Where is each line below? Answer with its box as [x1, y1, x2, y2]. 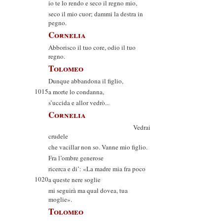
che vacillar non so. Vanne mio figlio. [48, 143, 147, 151]
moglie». [48, 195, 72, 204]
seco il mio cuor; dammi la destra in [48, 9, 143, 18]
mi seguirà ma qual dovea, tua [48, 186, 128, 195]
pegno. [48, 18, 67, 27]
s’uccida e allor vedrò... [48, 98, 110, 107]
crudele [48, 132, 68, 141]
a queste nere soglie [48, 175, 101, 184]
